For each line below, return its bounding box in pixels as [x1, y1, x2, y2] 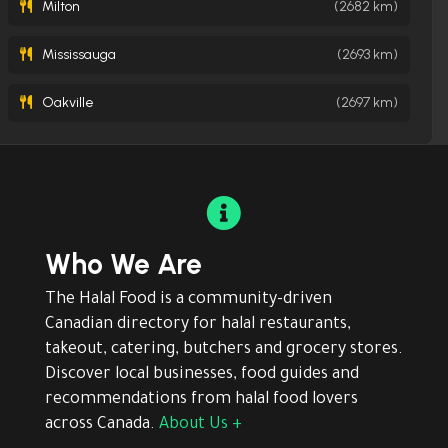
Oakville [39, 94, 94, 112]
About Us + [158, 416, 242, 435]
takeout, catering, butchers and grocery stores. [44, 341, 403, 360]
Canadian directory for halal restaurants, [44, 316, 351, 335]
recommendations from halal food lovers [44, 391, 358, 410]
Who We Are [44, 247, 202, 282]
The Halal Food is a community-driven [44, 291, 332, 310]
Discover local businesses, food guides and [44, 366, 359, 385]
